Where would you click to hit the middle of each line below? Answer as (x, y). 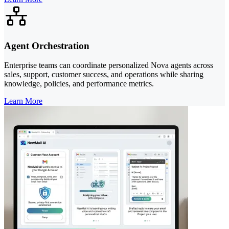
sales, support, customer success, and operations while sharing (104, 75)
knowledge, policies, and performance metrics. (79, 84)
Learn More (23, 101)
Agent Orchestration (47, 45)
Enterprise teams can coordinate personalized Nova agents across (109, 65)
